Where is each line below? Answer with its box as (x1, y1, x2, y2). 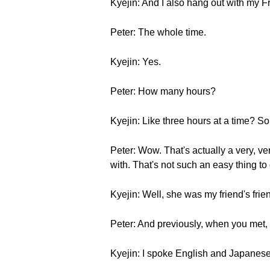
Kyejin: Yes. (110, 57, 161, 67)
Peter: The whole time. (110, 27, 206, 37)
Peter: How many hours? (110, 86, 216, 96)
